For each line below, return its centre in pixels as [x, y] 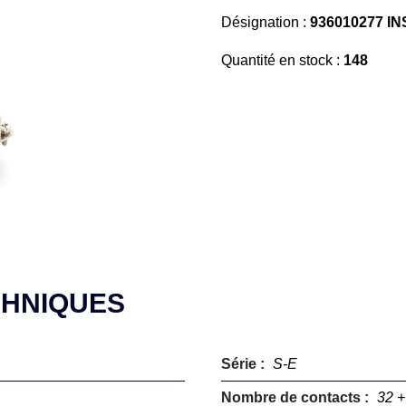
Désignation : [266, 22]
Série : [245, 364]
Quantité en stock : [282, 60]
